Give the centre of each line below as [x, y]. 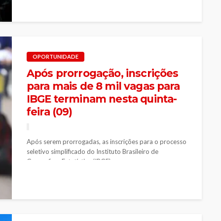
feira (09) [50, 111]
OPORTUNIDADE [55, 56]
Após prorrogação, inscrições [103, 73]
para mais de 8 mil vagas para [103, 86]
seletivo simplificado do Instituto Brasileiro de [92, 151]
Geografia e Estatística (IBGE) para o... [81, 161]
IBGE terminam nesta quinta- [102, 99]
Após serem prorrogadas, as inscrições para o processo [107, 141]
